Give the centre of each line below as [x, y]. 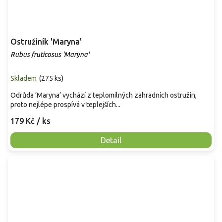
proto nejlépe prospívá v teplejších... [65, 104]
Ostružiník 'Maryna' [46, 41]
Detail [111, 140]
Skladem [24, 78]
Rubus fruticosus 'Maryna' [50, 54]
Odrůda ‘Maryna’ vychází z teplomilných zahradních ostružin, [104, 95]
